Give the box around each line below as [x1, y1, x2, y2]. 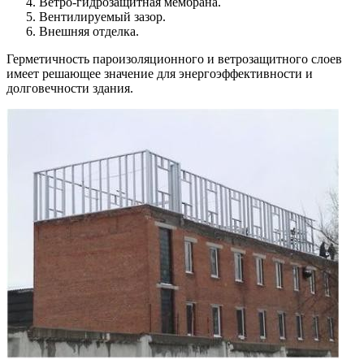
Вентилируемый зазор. [39, 9, 166, 24]
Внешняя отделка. [39, 24, 139, 38]
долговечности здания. [6, 80, 133, 95]
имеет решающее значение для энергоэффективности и [6, 66, 313, 80]
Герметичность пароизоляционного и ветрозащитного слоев [6, 51, 342, 66]
